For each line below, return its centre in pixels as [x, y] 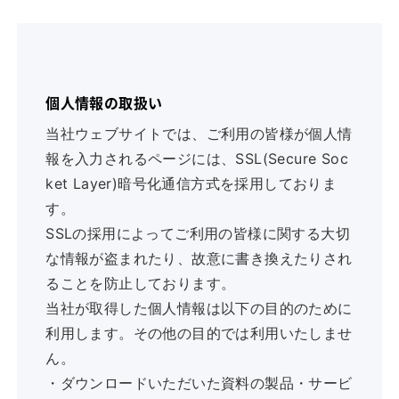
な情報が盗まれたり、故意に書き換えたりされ [199, 258]
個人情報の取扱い [104, 103]
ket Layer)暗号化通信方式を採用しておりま [191, 183]
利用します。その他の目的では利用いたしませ [199, 333]
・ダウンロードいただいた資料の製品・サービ [199, 383]
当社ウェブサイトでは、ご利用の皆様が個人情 [199, 133]
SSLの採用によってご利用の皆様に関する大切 [198, 233]
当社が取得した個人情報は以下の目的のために [199, 308]
